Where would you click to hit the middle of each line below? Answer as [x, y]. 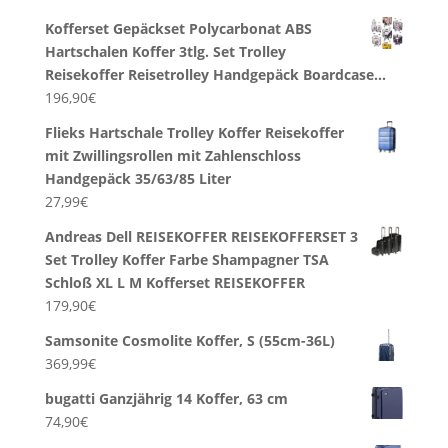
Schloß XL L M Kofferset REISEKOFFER [174, 283]
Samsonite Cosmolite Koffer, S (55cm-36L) [189, 341]
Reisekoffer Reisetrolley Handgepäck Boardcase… [215, 75]
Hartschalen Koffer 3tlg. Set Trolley [165, 52]
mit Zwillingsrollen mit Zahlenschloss [172, 156]
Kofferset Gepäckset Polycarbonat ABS [178, 29]
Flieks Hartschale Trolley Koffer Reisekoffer [194, 133]
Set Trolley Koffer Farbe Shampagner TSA [186, 260]
